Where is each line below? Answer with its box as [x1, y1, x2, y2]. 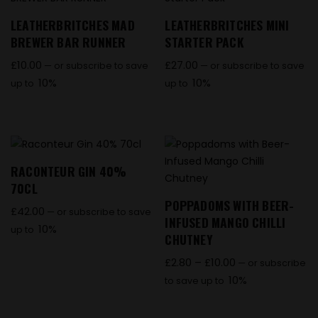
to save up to [165, 274, 225, 287]
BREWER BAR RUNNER [11, 33, 126, 52]
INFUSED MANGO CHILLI [165, 213, 286, 232]
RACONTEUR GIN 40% [11, 162, 127, 181]
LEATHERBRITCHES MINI [165, 16, 290, 35]
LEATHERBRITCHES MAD [11, 16, 135, 35]
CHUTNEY [165, 230, 213, 249]
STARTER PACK [165, 33, 244, 52]
